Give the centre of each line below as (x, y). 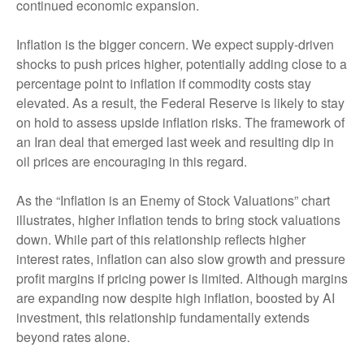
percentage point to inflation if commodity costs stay (164, 84)
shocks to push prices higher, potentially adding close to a (182, 64)
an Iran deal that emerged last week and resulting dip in (175, 142)
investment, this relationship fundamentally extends (163, 318)
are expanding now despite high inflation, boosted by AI (175, 298)
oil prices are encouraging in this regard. (132, 162)
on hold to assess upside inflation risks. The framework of (180, 123)
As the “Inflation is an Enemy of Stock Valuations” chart (173, 201)
